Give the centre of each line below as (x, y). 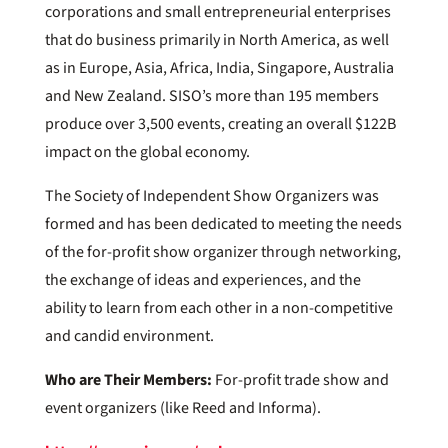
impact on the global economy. (147, 152)
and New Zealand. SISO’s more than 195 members (211, 96)
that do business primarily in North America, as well (216, 40)
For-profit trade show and (301, 380)
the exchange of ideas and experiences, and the (202, 280)
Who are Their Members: (129, 380)
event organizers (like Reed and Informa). (182, 408)
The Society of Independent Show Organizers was (211, 196)
